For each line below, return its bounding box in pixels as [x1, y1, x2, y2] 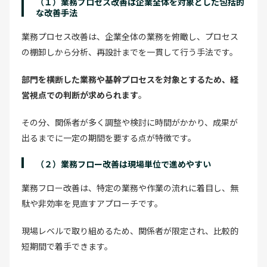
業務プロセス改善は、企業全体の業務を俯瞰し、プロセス [21, 30, 238, 42]
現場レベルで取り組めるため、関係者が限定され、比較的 [21, 224, 238, 237]
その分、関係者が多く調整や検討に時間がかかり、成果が [21, 116, 238, 128]
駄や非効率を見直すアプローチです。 [21, 197, 163, 209]
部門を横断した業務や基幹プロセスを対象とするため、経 [21, 73, 238, 85]
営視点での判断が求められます [21, 88, 138, 101]
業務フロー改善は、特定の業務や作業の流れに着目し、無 [21, 181, 238, 194]
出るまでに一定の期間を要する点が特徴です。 [21, 131, 196, 144]
